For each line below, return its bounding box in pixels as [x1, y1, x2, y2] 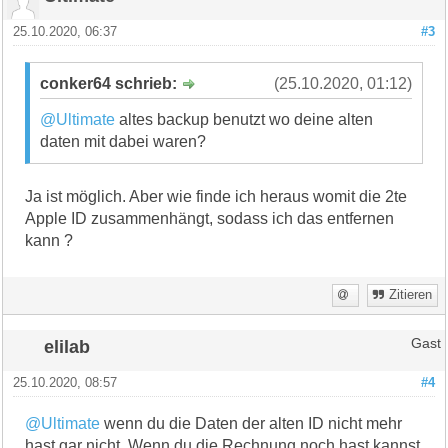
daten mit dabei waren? [40, 132, 207, 150]
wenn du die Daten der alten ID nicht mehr [100, 414, 403, 432]
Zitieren [388, 287, 432, 302]
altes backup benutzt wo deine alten [115, 110, 374, 128]
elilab [44, 335, 91, 357]
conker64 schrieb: [40, 74, 182, 92]
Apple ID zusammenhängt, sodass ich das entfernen [25, 209, 395, 227]
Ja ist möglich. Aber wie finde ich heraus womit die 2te [25, 187, 408, 205]
